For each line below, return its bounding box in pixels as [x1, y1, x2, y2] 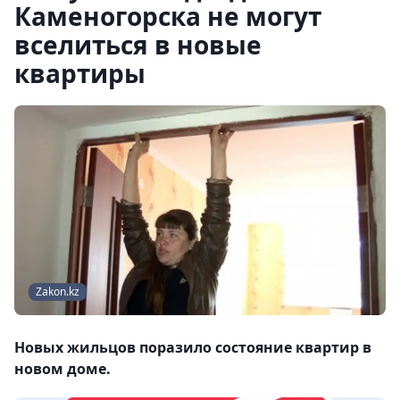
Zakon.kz [36, 284, 79, 300]
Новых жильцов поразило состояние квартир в [14, 337, 371, 358]
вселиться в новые [14, 28, 262, 62]
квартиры [14, 56, 146, 90]
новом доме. [14, 359, 111, 379]
